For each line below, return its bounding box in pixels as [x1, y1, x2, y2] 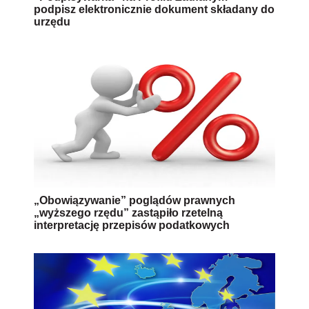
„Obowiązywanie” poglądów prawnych [34, 194, 235, 206]
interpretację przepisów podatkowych [34, 219, 230, 231]
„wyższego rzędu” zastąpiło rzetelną [34, 206, 223, 219]
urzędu [34, 15, 70, 28]
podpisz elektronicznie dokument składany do [34, 3, 275, 15]
